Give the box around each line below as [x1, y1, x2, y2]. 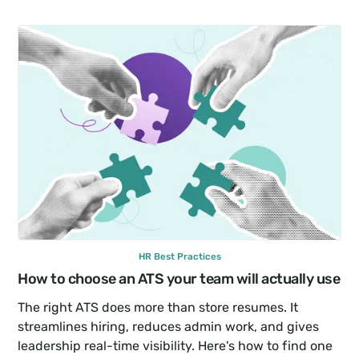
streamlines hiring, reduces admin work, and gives [18, 318, 320, 334]
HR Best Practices [138, 250, 221, 262]
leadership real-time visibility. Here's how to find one [18, 337, 333, 353]
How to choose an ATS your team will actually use [18, 269, 341, 288]
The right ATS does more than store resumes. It [18, 299, 299, 315]
